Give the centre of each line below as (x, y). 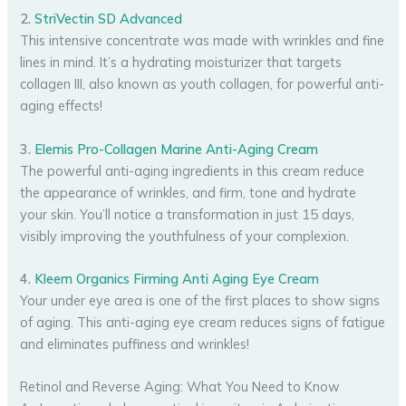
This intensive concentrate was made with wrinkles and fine (203, 41)
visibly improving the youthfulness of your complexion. (185, 236)
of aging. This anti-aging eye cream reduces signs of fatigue (203, 323)
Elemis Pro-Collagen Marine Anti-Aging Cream (177, 149)
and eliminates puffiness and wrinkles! (135, 344)
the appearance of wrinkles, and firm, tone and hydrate (188, 192)
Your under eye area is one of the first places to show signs (200, 301)
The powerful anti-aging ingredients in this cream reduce (193, 170)
